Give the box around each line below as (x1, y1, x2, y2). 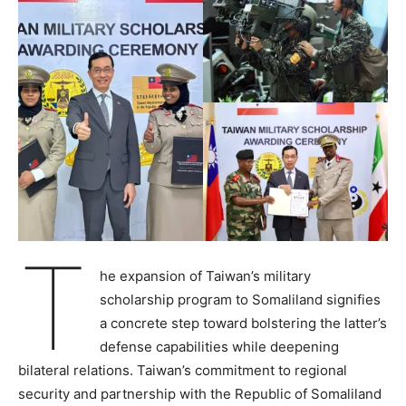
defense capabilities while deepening (99, 337, 339, 355)
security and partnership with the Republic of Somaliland (18, 384, 382, 402)
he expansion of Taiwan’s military (99, 266, 311, 285)
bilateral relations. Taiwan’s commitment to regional (18, 361, 347, 379)
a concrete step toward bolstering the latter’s (99, 314, 387, 332)
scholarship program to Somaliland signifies (99, 290, 381, 308)
